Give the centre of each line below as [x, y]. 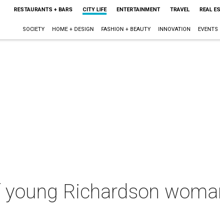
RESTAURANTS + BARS [43, 10]
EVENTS [208, 29]
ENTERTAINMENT [138, 10]
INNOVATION [174, 29]
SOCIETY [33, 29]
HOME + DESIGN [73, 29]
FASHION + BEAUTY [126, 29]
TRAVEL [179, 10]
